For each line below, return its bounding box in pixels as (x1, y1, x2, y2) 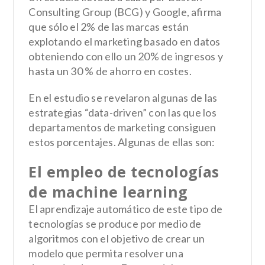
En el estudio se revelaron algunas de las (28, 91, 218, 104)
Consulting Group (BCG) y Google (28, 5, 187, 18)
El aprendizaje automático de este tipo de (28, 202, 222, 215)
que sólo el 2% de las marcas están (28, 20, 189, 33)
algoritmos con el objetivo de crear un (28, 231, 205, 245)
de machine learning (28, 181, 188, 202)
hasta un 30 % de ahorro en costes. (28, 64, 192, 77)
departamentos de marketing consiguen (28, 120, 216, 134)
